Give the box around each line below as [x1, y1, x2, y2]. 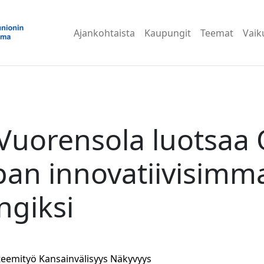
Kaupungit [144, 26, 192, 39]
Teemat [200, 26, 234, 39]
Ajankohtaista [74, 26, 136, 39]
